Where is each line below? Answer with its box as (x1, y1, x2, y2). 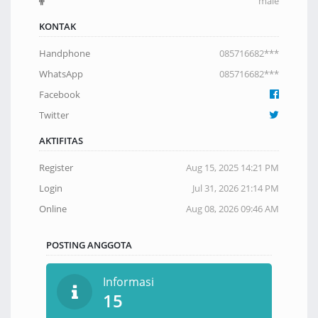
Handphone (39, 47, 90, 60)
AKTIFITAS (39, 134, 83, 147)
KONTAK (39, 20, 76, 33)
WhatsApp (39, 67, 83, 80)
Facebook (39, 88, 80, 101)
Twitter (39, 109, 69, 121)
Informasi (103, 274, 154, 290)
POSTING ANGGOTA (46, 238, 132, 251)
